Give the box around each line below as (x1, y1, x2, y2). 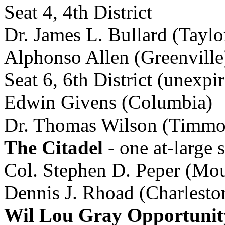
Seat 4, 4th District (4, 1, 152, 23)
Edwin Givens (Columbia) (4, 91, 212, 113)
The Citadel (4, 137, 103, 158)
